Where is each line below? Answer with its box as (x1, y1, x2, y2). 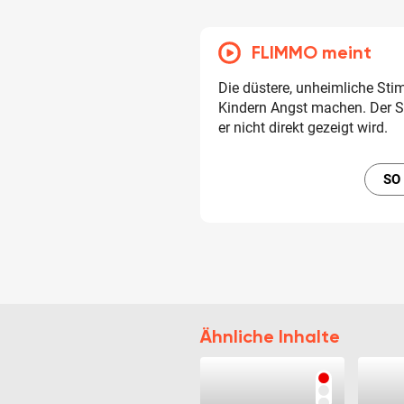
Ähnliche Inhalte (200, 326, 340, 348)
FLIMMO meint (252, 41, 372, 64)
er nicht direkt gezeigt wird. (218, 118, 388, 136)
